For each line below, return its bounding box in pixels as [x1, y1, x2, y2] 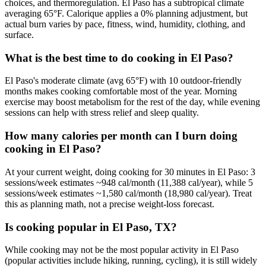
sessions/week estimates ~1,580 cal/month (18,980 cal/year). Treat [5, 188, 252, 198]
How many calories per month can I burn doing [5, 129, 237, 142]
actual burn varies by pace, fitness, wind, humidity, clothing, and [5, 19, 245, 29]
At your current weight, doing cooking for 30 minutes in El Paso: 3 [5, 166, 255, 177]
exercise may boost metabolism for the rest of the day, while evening [5, 97, 260, 107]
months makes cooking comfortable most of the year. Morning [5, 86, 237, 97]
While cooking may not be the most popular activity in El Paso [5, 245, 239, 255]
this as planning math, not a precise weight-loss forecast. [5, 198, 214, 209]
